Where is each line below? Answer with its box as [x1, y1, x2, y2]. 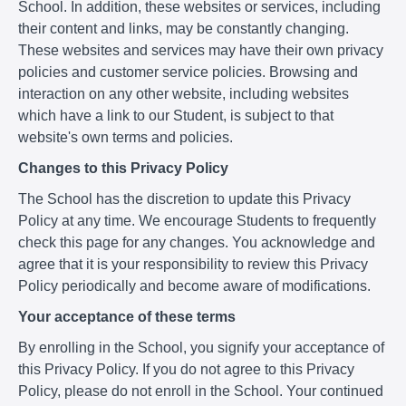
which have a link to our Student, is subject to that [18, 107, 333, 123]
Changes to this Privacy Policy [18, 159, 228, 176]
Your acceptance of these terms [18, 308, 236, 324]
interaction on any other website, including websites [18, 85, 349, 101]
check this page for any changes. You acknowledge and [18, 234, 375, 250]
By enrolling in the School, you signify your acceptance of [18, 339, 384, 355]
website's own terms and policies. [18, 129, 233, 145]
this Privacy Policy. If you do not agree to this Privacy [18, 361, 354, 377]
